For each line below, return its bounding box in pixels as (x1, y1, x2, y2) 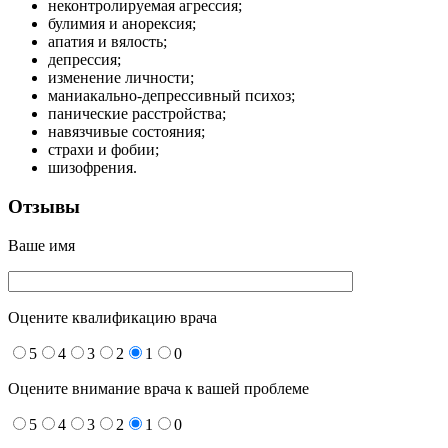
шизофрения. (48, 159, 137, 177)
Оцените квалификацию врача (8, 308, 217, 326)
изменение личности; (48, 69, 194, 87)
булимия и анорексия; (48, 15, 196, 33)
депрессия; (48, 51, 121, 69)
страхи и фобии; (48, 141, 159, 159)
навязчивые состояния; (48, 123, 205, 141)
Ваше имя (8, 236, 75, 254)
